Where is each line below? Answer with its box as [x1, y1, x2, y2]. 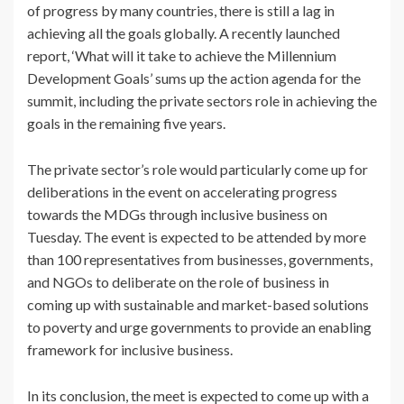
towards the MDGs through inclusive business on [27, 206, 327, 224]
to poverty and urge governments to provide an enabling [27, 318, 372, 336]
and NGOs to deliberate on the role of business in [27, 273, 329, 291]
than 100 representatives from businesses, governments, [27, 251, 372, 269]
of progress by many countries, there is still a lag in [27, 2, 335, 20]
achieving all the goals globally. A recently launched [27, 24, 340, 42]
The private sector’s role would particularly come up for [27, 161, 368, 179]
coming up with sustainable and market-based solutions [27, 296, 369, 314]
